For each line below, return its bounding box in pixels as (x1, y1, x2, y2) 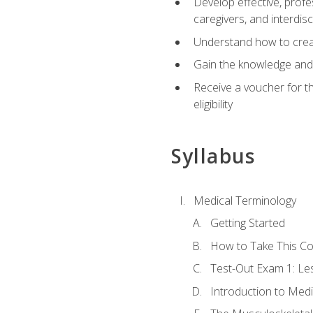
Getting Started (210, 215, 285, 231)
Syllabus (170, 143, 256, 170)
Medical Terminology (193, 192, 296, 208)
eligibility (193, 96, 233, 112)
